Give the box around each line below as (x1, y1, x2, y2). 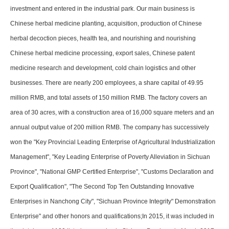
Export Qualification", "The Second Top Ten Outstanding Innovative (10, 183, 194, 191)
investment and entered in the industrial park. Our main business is (10, 5, 195, 13)
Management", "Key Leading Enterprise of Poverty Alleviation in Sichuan (10, 153, 210, 161)
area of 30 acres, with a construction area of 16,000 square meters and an (10, 109, 214, 117)
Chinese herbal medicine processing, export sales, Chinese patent (10, 50, 195, 57)
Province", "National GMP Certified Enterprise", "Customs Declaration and (10, 168, 214, 176)
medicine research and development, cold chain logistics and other (10, 64, 196, 72)
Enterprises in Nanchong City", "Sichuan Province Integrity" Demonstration (10, 198, 216, 205)
